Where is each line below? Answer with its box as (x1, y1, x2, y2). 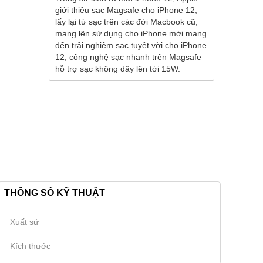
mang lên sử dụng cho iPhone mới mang (55, 29, 207, 38)
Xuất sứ (10, 217, 39, 227)
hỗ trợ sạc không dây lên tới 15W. (55, 64, 181, 73)
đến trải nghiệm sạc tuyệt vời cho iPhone (55, 41, 207, 50)
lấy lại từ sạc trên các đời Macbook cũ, (55, 17, 198, 26)
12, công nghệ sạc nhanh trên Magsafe (55, 52, 202, 62)
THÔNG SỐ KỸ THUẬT (4, 188, 105, 198)
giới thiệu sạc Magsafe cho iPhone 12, (55, 5, 198, 15)
